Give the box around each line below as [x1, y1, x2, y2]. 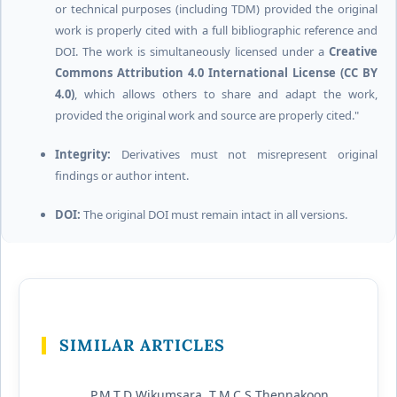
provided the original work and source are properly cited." [54, 107, 359, 124]
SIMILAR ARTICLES [58, 335, 225, 356]
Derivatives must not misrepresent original [110, 146, 378, 163]
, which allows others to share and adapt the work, [74, 86, 378, 103]
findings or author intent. [54, 167, 189, 184]
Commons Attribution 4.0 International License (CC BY [54, 65, 378, 82]
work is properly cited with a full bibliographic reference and [54, 22, 378, 39]
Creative [329, 43, 378, 60]
